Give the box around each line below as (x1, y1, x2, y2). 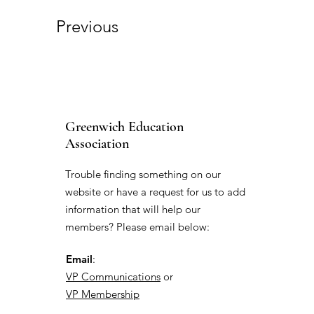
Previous (56, 15, 118, 36)
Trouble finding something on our (65, 167, 221, 181)
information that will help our (65, 202, 200, 216)
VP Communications (66, 269, 161, 283)
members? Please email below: (65, 219, 210, 233)
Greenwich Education (65, 118, 184, 135)
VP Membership (66, 287, 139, 301)
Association (65, 135, 129, 152)
